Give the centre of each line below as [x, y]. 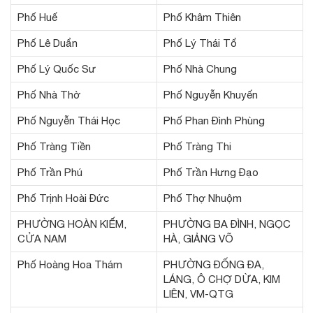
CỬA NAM [42, 238]
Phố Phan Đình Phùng [214, 120]
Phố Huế [37, 17]
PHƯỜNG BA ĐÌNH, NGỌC [227, 224]
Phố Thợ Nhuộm [203, 198]
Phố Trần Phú [50, 172]
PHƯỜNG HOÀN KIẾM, [72, 224]
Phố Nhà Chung [200, 68]
